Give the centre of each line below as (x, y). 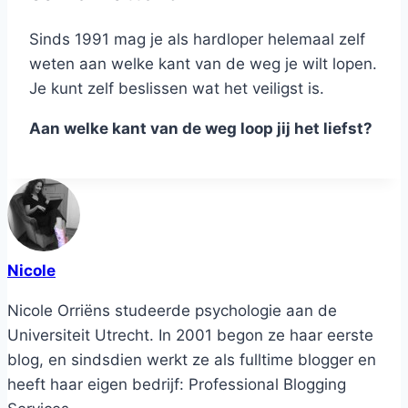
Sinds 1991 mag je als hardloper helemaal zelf (197, 39)
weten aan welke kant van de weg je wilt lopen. (203, 63)
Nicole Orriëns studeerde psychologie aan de (172, 310)
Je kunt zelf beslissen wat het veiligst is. (177, 88)
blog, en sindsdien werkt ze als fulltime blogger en (192, 359)
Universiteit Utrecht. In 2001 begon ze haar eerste (190, 335)
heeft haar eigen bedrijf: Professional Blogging (177, 384)
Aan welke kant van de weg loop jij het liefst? (201, 128)
